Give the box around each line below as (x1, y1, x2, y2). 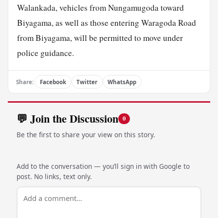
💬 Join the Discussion (16, 110, 118, 127)
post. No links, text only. (16, 172, 92, 182)
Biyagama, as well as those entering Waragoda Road (17, 17, 196, 29)
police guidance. (17, 47, 74, 59)
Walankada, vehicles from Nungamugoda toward (17, 2, 184, 14)
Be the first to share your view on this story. (16, 130, 155, 140)
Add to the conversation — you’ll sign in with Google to (16, 162, 190, 171)
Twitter (76, 78, 98, 86)
